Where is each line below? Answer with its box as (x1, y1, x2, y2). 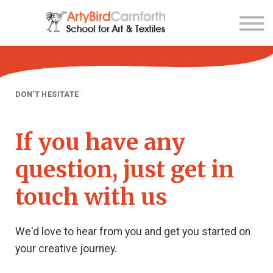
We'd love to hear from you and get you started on (15, 225, 250, 238)
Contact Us (103, 3, 170, 18)
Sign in (115, 67, 158, 82)
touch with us (15, 183, 167, 211)
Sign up (114, 46, 159, 61)
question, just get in (15, 155, 234, 184)
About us (110, 24, 163, 40)
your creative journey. (15, 243, 117, 255)
